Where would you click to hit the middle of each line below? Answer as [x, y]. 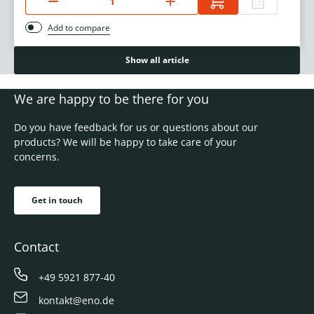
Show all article [157, 60]
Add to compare [79, 28]
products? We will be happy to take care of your [125, 142]
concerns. [37, 157]
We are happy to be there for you [111, 99]
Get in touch [57, 200]
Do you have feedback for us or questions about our [136, 128]
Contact [36, 247]
